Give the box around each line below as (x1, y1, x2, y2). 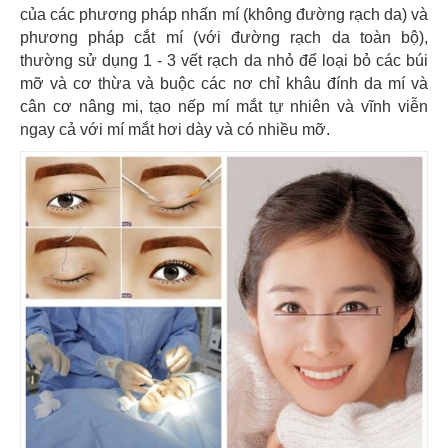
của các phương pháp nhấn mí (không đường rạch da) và (20, 6, 428, 23)
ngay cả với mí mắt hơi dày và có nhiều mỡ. (20, 121, 330, 138)
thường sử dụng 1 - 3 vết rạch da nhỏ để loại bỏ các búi (20, 52, 428, 69)
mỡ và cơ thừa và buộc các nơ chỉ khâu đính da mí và (20, 75, 428, 92)
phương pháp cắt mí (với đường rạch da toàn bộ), (20, 29, 428, 46)
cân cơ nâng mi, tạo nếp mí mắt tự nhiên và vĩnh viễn (20, 98, 428, 115)
